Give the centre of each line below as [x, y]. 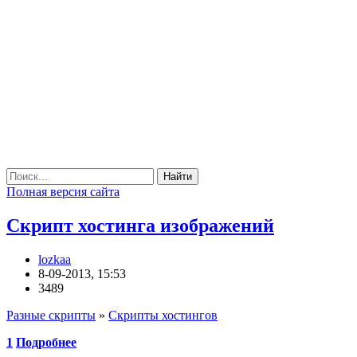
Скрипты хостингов [163, 315]
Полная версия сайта [63, 192]
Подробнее [46, 342]
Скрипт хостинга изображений [140, 225]
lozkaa [55, 259]
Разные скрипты [51, 315]
